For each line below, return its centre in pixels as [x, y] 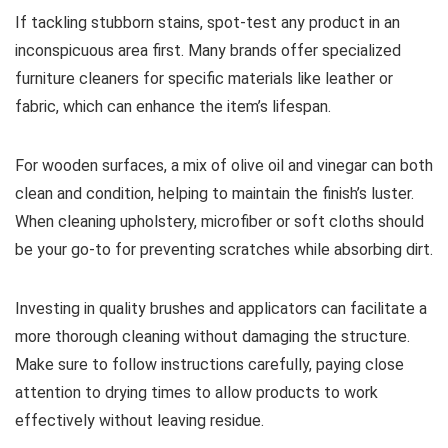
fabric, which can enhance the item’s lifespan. [173, 106]
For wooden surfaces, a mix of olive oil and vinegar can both [224, 165]
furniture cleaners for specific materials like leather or [204, 78]
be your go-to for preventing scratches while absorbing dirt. [224, 249]
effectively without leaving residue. [139, 420]
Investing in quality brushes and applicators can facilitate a [221, 308]
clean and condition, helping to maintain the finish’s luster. [214, 193]
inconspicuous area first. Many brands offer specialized [208, 50]
